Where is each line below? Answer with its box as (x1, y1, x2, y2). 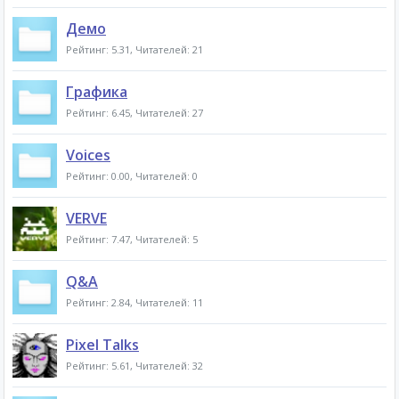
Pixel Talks (66, 335, 139, 354)
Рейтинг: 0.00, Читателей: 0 (66, 169, 198, 183)
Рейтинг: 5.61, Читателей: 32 (66, 359, 203, 372)
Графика (66, 82, 127, 102)
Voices (66, 145, 110, 165)
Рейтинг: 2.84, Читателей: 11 (66, 296, 203, 309)
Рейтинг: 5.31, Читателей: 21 (66, 43, 203, 56)
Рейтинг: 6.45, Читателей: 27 (66, 106, 203, 119)
